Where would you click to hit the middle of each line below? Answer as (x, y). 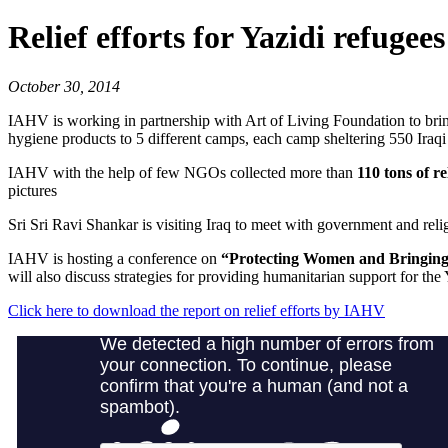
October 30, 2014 (64, 86)
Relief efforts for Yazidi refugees (226, 37)
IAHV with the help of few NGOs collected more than (182, 172)
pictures (32, 190)
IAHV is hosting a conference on (112, 258)
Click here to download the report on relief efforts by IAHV (196, 310)
